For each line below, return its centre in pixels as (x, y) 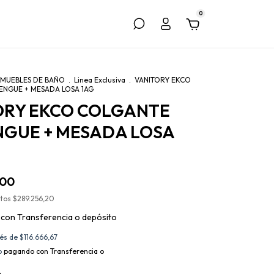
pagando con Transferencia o (53, 251)
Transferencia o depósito (67, 217)
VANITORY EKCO (163, 80)
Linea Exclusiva (100, 80)
